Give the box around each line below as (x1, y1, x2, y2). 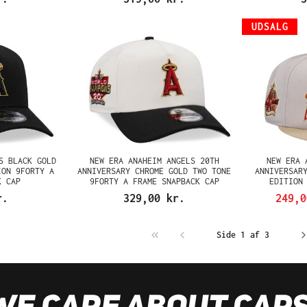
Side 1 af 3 (216, 230, 269, 240)
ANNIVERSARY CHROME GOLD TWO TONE (77, 166, 232, 176)
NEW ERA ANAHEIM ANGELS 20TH (89, 156, 219, 166)
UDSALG (251, 21, 288, 32)
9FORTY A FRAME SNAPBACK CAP (89, 176, 219, 186)
